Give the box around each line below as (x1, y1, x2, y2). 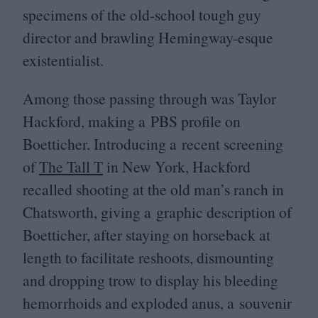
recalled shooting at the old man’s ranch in (23, 178, 284, 199)
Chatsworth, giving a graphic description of (23, 201, 292, 222)
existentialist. (23, 50, 104, 71)
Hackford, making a (23, 110, 150, 131)
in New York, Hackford (103, 155, 251, 177)
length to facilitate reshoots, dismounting (23, 246, 274, 268)
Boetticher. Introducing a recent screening (23, 133, 283, 154)
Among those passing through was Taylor (23, 87, 276, 109)
